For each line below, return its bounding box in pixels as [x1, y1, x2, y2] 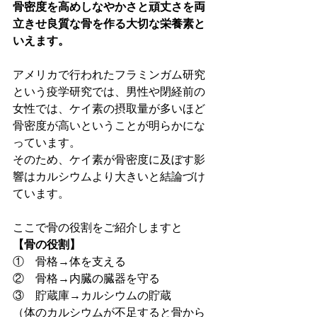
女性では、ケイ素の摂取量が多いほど [13, 100, 205, 117]
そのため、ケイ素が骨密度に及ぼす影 [13, 151, 205, 168]
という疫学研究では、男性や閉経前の [13, 83, 205, 100]
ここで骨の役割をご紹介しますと [13, 219, 183, 236]
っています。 [13, 134, 81, 151]
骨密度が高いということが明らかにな [13, 117, 205, 134]
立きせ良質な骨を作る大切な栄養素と [13, 16, 205, 32]
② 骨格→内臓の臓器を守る [13, 270, 160, 287]
